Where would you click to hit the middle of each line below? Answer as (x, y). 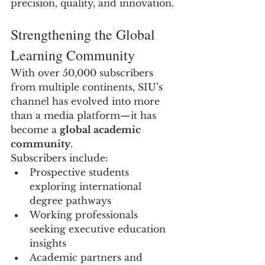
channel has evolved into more (87, 101)
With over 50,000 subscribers (83, 73)
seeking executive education (99, 229)
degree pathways (70, 201)
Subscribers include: (59, 158)
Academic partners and (88, 257)
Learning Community (73, 55)
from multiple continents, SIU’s (88, 87)
